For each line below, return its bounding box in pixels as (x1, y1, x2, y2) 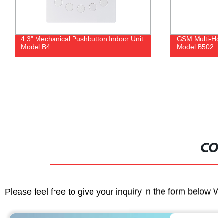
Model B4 (20, 42, 50, 51)
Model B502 (177, 42, 214, 51)
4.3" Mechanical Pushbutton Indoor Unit (20, 35, 143, 43)
